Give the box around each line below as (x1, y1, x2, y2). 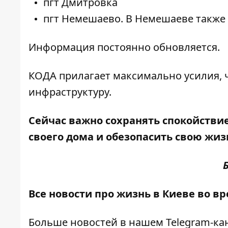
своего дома (28, 130, 94, 144)
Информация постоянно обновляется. (28, 40, 220, 54)
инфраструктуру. (28, 85, 111, 99)
